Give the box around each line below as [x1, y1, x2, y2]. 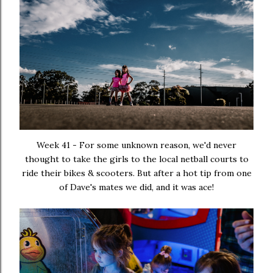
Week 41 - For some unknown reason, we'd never [37, 139, 236, 151]
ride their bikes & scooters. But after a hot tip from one [21, 167, 252, 179]
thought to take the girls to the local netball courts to [24, 153, 249, 165]
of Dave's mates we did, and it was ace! [59, 181, 214, 193]
